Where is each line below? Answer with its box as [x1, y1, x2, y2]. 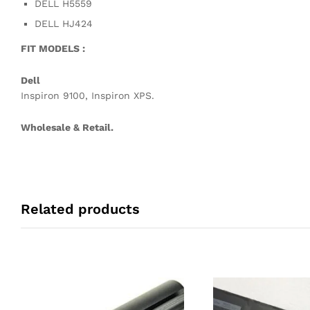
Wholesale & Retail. [21, 121, 113, 133]
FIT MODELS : [21, 42, 85, 54]
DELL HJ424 [35, 17, 93, 29]
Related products [21, 200, 140, 217]
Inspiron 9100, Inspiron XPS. [21, 89, 154, 101]
